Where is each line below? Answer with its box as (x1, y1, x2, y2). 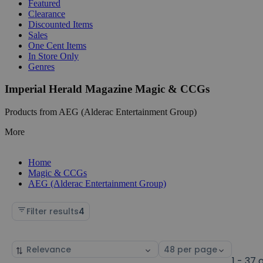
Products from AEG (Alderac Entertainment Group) (5, 106, 197, 117)
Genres (28, 61, 55, 72)
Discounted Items (28, 19, 93, 29)
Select (159, 241, 184, 253)
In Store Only (28, 50, 79, 61)
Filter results (26, 205, 79, 217)
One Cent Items (28, 40, 86, 50)
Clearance (28, 8, 65, 19)
